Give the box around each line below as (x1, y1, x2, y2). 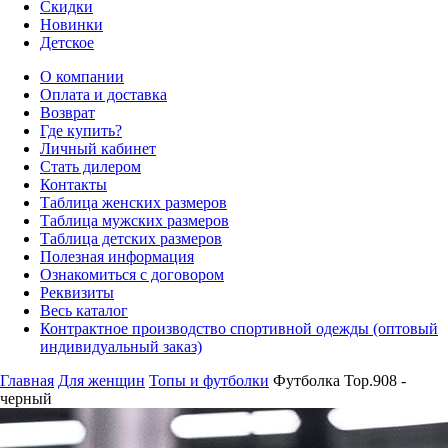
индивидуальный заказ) (40, 338, 202, 356)
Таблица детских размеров (40, 230, 222, 248)
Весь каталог (40, 302, 128, 320)
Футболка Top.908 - (273, 372, 406, 390)
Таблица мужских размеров (40, 212, 229, 230)
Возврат (40, 104, 95, 122)
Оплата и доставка (40, 86, 167, 104)
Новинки (40, 16, 103, 34)
